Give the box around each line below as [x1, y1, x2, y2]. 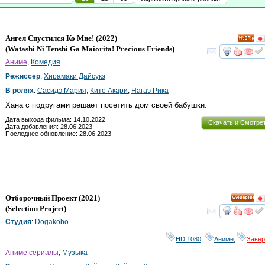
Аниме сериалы [5, 248, 59, 257]
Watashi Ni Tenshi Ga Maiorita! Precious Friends [8, 44, 172, 54]
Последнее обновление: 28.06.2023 [5, 130, 111, 137]
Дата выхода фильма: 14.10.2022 [5, 115, 105, 123]
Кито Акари [90, 86, 128, 95]
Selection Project [8, 204, 64, 214]
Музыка [62, 248, 88, 257]
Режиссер [5, 72, 40, 81]
